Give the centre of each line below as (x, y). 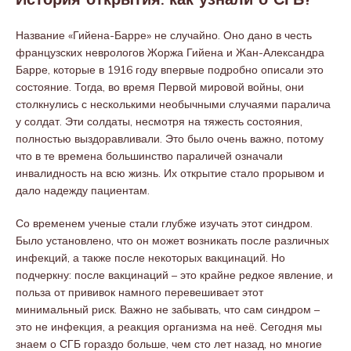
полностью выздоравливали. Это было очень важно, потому (170, 139)
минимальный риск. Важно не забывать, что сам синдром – (168, 309)
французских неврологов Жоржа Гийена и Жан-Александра (170, 52)
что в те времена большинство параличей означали (149, 156)
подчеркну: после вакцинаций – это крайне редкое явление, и (174, 275)
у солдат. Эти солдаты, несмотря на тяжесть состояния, (159, 121)
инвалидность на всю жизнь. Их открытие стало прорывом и (170, 173)
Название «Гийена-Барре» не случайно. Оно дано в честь (164, 35)
